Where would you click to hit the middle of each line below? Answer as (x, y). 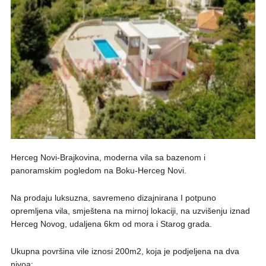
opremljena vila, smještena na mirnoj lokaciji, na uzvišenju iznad (130, 210)
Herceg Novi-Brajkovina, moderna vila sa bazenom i (108, 157)
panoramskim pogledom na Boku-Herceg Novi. (98, 170)
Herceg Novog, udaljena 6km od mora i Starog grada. (111, 224)
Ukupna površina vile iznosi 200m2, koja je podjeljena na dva (125, 251)
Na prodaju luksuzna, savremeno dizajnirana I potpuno (113, 197)
